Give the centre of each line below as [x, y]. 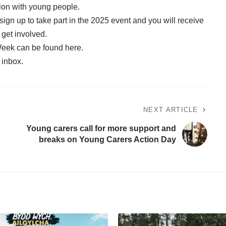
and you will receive [167, 20]
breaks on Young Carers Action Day [107, 139]
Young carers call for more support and [101, 128]
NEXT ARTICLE [171, 109]
